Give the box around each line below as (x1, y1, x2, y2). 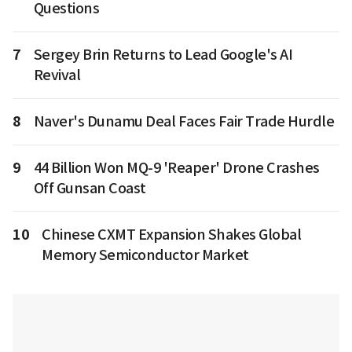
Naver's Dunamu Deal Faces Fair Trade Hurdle (33, 112, 334, 131)
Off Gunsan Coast (33, 179, 146, 198)
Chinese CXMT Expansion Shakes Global (42, 225, 301, 244)
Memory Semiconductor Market (42, 246, 249, 265)
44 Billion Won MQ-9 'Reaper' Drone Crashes (33, 159, 320, 178)
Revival (33, 66, 80, 85)
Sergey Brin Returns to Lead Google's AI (33, 46, 292, 64)
